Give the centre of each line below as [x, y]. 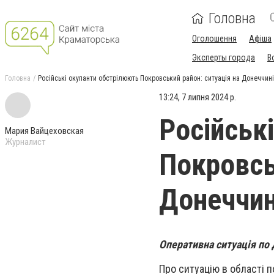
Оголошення [214, 39]
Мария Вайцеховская [44, 131]
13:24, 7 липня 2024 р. [198, 97]
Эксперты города [224, 57]
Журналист [25, 142]
